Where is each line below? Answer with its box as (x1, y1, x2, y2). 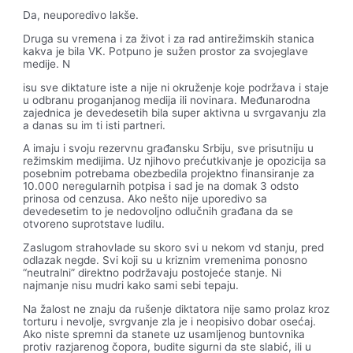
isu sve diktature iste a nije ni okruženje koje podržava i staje (23, 80, 329, 94)
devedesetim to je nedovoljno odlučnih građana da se (23, 205, 294, 218)
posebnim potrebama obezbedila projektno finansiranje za (23, 167, 315, 180)
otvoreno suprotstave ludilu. (23, 217, 165, 231)
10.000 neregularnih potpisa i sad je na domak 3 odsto (23, 180, 299, 193)
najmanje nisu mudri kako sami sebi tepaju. (23, 278, 240, 292)
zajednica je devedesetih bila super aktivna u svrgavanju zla (23, 106, 327, 119)
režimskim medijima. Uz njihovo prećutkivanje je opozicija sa (23, 154, 327, 168)
